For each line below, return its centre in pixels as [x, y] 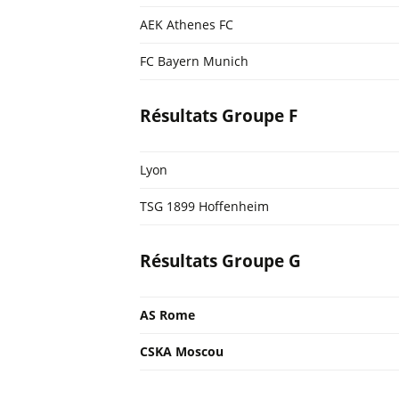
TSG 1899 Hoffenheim [204, 206]
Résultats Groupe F [219, 116]
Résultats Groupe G [220, 261]
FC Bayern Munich [194, 61]
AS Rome [167, 315]
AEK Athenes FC [187, 24]
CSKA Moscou [182, 351]
